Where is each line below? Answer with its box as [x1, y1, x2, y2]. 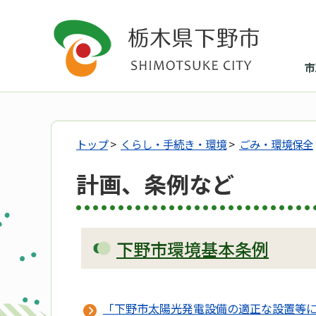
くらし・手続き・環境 [121, 136, 226, 152]
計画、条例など [76, 167, 234, 200]
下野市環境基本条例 [116, 236, 269, 262]
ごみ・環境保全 [239, 136, 313, 152]
